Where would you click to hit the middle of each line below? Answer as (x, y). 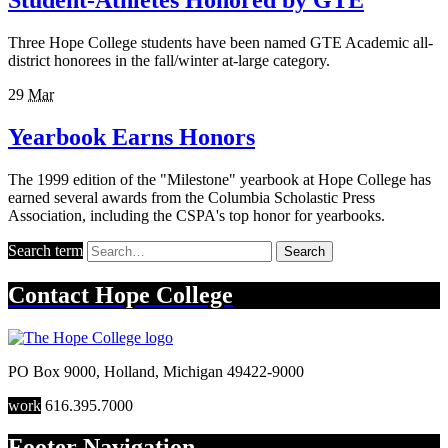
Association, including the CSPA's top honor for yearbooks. (196, 215)
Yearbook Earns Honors (131, 136)
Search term (45, 250)
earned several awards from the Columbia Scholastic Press (191, 197)
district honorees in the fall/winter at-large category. (169, 60)
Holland (129, 371)
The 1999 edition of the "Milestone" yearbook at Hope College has (219, 179)
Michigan (193, 371)
